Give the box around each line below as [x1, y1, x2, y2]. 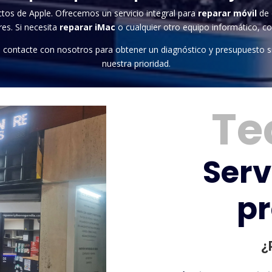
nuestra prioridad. [101, 57, 171, 69]
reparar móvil [198, 7, 257, 19]
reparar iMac [59, 21, 115, 33]
